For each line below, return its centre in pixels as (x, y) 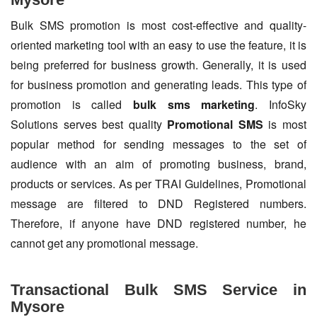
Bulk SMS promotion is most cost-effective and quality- (158, 25)
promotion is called (72, 105)
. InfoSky (281, 105)
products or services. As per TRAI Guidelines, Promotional (158, 184)
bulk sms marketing (194, 105)
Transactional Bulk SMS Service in (158, 290)
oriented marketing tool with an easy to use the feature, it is (158, 45)
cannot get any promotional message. (104, 243)
